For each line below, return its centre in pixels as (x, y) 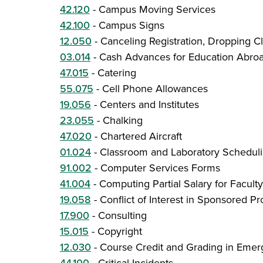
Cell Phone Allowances (155, 89)
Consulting (122, 215)
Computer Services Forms (160, 168)
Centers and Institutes (149, 104)
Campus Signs (131, 25)
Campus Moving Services (157, 9)
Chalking (123, 120)
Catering (117, 73)
